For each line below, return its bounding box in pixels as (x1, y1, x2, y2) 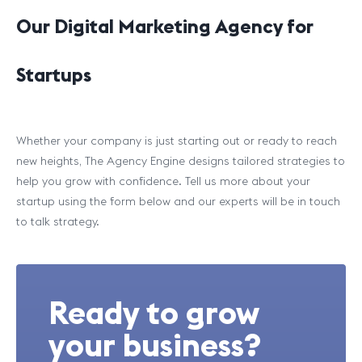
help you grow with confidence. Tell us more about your (16, 174, 310, 188)
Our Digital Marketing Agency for (16, 14, 314, 38)
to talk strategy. (16, 214, 103, 229)
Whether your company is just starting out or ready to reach (16, 133, 337, 148)
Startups (16, 62, 91, 86)
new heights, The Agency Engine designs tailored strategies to (16, 154, 345, 168)
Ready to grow (48, 292, 259, 333)
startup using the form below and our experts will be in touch (16, 194, 340, 208)
